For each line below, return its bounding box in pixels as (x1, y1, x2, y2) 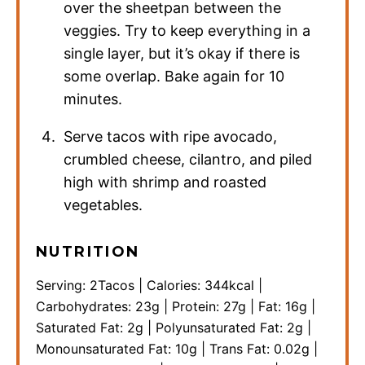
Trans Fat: (209, 341, 274, 358)
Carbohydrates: (36, 298, 135, 315)
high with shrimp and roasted (64, 174, 267, 191)
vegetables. (64, 196, 143, 214)
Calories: (147, 277, 204, 294)
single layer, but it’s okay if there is (64, 45, 301, 63)
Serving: (36, 277, 90, 294)
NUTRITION (36, 243, 140, 262)
